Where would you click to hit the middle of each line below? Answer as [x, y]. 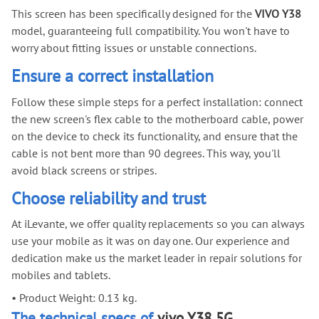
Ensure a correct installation [113, 75]
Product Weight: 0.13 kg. [77, 298]
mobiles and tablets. [61, 275]
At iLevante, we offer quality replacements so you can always [158, 224]
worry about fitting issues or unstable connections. [134, 47]
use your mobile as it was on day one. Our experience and [151, 241]
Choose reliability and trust [109, 198]
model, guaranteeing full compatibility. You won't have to [151, 30]
